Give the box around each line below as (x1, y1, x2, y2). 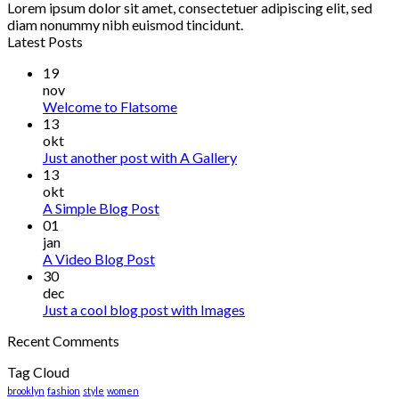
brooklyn (7, 384, 45, 396)
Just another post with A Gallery (43, 148, 237, 166)
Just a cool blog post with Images (43, 300, 245, 318)
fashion (47, 384, 80, 396)
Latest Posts (7, 32, 83, 50)
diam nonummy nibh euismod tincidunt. (7, 15, 243, 33)
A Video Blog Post (43, 249, 155, 267)
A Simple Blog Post (43, 199, 159, 216)
